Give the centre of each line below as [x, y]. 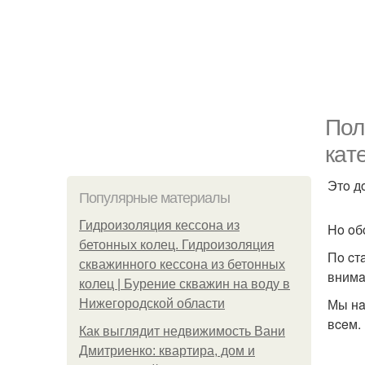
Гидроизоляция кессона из [159, 225]
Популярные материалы [154, 198]
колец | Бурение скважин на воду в [185, 284]
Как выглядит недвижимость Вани [182, 331]
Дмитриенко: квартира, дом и [167, 351]
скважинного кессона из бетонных [182, 264]
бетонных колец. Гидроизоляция [177, 245]
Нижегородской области [152, 303]
